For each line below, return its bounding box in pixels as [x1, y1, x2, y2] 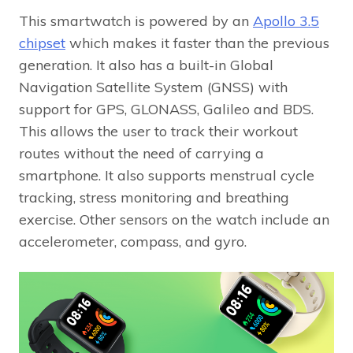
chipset [19, 33, 65, 52]
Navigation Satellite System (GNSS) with [19, 77, 288, 96]
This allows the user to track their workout [19, 121, 298, 140]
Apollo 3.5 [253, 11, 319, 30]
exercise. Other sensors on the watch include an [19, 210, 329, 229]
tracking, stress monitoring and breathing [19, 188, 289, 206]
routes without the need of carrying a [19, 143, 264, 162]
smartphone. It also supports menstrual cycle [19, 165, 314, 184]
